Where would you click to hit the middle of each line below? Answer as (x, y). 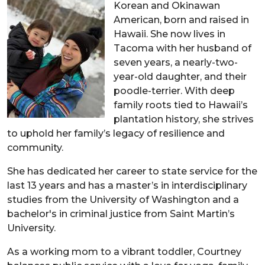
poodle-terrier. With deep (174, 91)
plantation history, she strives (184, 119)
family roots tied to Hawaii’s (181, 105)
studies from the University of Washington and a (123, 199)
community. (35, 147)
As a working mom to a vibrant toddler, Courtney (124, 251)
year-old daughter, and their (180, 76)
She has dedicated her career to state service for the (132, 171)
